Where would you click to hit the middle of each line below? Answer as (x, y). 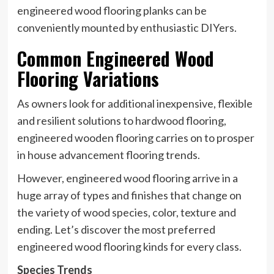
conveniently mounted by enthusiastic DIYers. (127, 27)
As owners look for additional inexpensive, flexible (135, 103)
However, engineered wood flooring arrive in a (127, 178)
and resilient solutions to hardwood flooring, (121, 120)
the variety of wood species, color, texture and (126, 212)
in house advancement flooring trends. (108, 154)
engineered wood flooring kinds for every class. (129, 246)
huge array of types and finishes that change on (129, 195)
